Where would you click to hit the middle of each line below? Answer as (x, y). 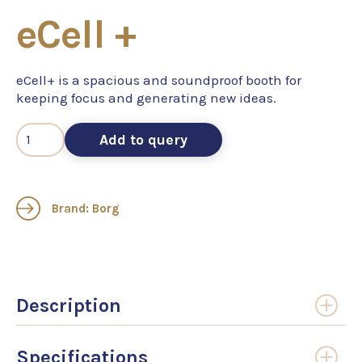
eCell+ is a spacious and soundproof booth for (159, 80)
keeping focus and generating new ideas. (146, 98)
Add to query (143, 140)
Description (69, 306)
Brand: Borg (84, 209)
